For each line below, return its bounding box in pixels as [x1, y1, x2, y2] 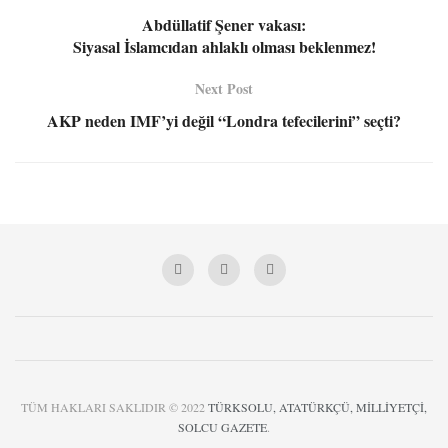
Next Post [195, 77, 253, 99]
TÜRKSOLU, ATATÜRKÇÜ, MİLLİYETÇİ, [208, 398, 427, 415]
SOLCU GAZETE [178, 418, 267, 435]
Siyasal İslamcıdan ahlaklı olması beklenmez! [72, 34, 376, 58]
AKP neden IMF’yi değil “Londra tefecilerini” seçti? [47, 108, 401, 132]
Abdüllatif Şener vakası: [142, 12, 306, 36]
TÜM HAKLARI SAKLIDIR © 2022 [21, 398, 208, 415]
